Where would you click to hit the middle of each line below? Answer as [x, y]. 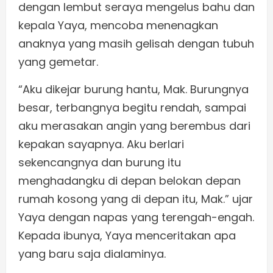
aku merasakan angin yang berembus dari [134, 126]
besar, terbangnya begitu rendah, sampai [132, 108]
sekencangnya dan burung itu [100, 163]
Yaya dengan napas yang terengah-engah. [136, 218]
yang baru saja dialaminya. [92, 254]
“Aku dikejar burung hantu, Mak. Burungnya [133, 90]
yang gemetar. [58, 62]
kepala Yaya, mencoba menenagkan [118, 26]
